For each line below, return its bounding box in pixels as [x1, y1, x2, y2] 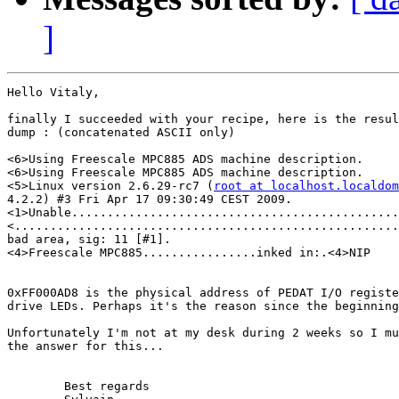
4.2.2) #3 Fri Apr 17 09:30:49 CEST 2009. [7, 192, 292, 207]
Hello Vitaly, [7, 85, 100, 100]
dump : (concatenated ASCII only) [7, 126, 235, 140]
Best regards [7, 379, 64, 394]
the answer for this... [7, 339, 164, 354]
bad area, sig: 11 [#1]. [7, 232, 171, 247]
